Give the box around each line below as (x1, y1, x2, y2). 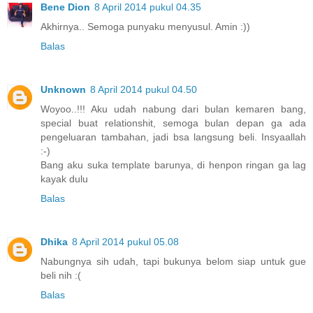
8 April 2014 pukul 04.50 (90, 84, 197, 96)
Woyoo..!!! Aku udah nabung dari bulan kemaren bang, (41, 103, 306, 115)
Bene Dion (41, 1, 90, 13)
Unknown (41, 84, 86, 96)
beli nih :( (41, 270, 81, 282)
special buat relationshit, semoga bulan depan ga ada (41, 117, 306, 129)
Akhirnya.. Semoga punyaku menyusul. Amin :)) (41, 21, 250, 33)
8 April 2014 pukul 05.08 (72, 236, 179, 248)
